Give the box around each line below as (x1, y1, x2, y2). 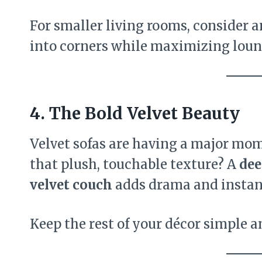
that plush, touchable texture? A (30, 156, 239, 173)
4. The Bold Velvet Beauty (30, 102, 240, 124)
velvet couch (30, 176, 112, 193)
